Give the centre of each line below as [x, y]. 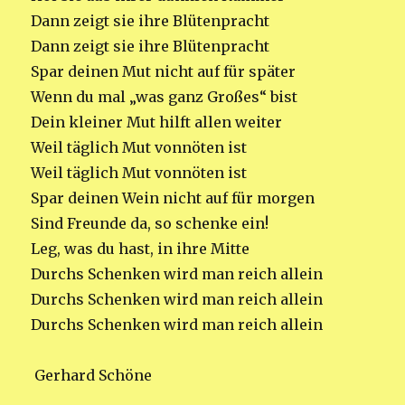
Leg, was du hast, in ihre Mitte [141, 248]
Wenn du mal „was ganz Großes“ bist [165, 96]
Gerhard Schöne [92, 375]
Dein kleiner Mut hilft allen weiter [157, 122]
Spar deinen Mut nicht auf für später [164, 71]
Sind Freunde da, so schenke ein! [150, 223]
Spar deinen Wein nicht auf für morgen [173, 198]
